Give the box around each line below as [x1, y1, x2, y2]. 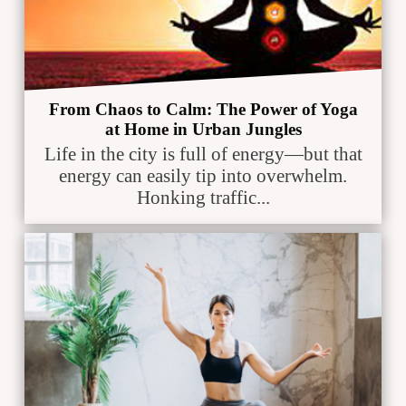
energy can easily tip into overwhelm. [59, 164, 347, 187]
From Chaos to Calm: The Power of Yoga [48, 99, 358, 119]
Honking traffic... [136, 186, 270, 208]
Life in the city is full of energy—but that [43, 142, 362, 165]
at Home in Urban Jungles [104, 119, 302, 139]
